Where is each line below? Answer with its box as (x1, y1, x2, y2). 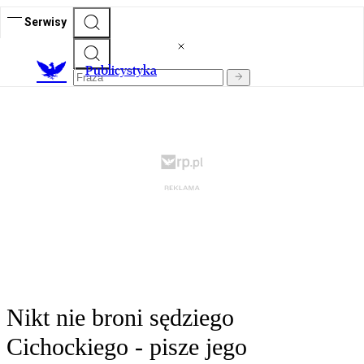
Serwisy (24, 15, 67, 28)
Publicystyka (85, 63, 157, 79)
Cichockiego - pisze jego (6, 333, 247, 361)
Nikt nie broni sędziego (6, 304, 234, 331)
